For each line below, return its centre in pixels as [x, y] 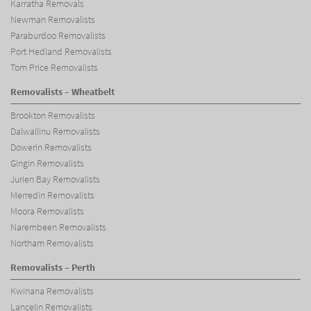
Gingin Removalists [47, 164]
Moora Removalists [47, 212]
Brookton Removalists [53, 116]
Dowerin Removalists [51, 148]
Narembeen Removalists [58, 228]
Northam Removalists [52, 244]
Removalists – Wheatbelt [62, 92]
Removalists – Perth [53, 267]
